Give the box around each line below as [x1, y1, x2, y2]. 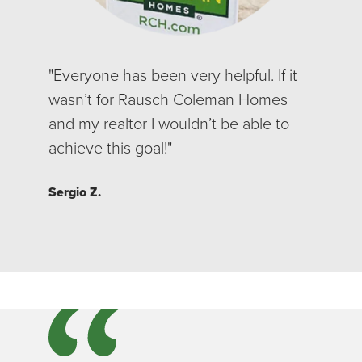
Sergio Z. [48, 183, 101, 202]
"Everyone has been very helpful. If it [48, 63, 297, 88]
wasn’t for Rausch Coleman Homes [48, 87, 288, 112]
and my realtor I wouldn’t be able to [48, 112, 289, 137]
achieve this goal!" [48, 136, 172, 161]
